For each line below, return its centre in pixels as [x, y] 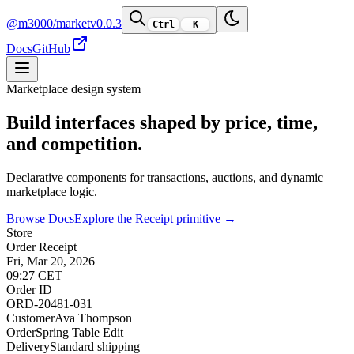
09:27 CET [34, 276]
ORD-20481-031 [49, 304]
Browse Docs [40, 219]
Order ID [29, 290]
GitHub [51, 49]
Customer [30, 318]
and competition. [74, 144]
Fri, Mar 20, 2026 [51, 262]
